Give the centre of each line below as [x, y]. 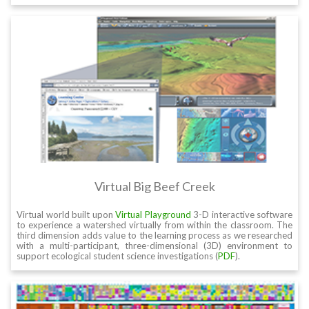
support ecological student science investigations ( [117, 256]
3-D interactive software [241, 215]
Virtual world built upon [66, 215]
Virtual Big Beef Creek [154, 187]
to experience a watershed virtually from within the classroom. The [154, 225]
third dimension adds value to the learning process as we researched [154, 236]
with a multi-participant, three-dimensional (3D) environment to [154, 246]
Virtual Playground [153, 215]
